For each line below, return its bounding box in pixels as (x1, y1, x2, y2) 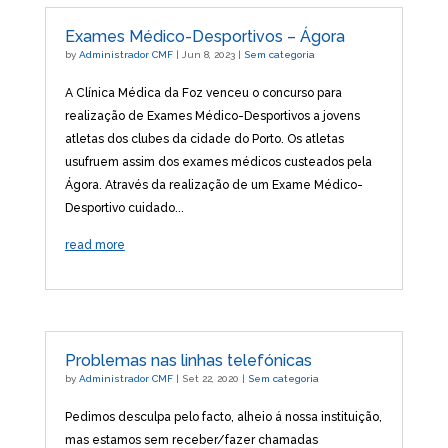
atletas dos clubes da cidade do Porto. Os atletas (64, 131, 344, 146)
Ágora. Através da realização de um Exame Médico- (64, 177, 363, 192)
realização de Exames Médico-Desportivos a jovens (64, 108, 360, 123)
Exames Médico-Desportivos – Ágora (64, 26, 345, 46)
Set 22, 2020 (181, 372, 239, 384)
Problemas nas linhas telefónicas (64, 350, 312, 370)
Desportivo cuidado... (64, 200, 184, 215)
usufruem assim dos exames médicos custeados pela (64, 154, 372, 169)
